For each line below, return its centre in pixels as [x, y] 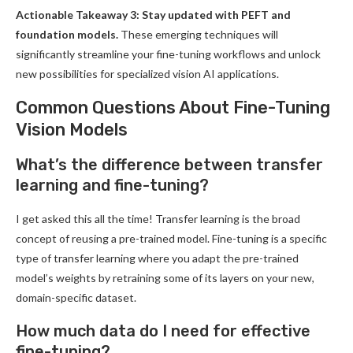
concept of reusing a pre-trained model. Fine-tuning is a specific [171, 238]
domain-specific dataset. [76, 297]
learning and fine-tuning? [112, 185]
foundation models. [67, 34]
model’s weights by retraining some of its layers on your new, [165, 277]
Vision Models [72, 129]
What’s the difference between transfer [169, 164]
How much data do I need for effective [163, 331]
